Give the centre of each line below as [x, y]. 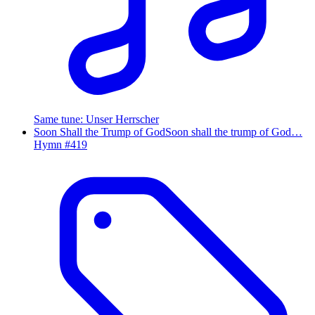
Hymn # [52, 144]
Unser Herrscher [122, 119]
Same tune [57, 119]
